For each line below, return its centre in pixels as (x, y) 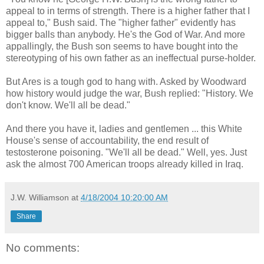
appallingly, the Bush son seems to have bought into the (122, 46)
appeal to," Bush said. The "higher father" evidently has (121, 22)
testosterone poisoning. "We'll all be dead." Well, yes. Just (126, 152)
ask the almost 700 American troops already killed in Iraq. (125, 164)
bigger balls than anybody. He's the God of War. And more (126, 34)
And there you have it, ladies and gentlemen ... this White (124, 128)
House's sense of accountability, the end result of (107, 140)
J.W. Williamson (40, 197)
